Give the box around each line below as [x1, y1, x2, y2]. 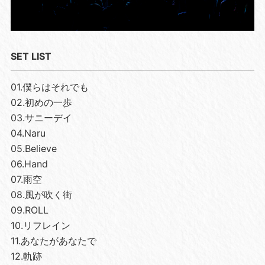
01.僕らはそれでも [10, 80, 89, 93]
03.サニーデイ [10, 111, 72, 124]
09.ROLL [10, 203, 49, 216]
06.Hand [10, 157, 48, 170]
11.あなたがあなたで [10, 234, 96, 247]
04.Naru [10, 127, 46, 139]
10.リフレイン [10, 219, 70, 231]
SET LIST [10, 50, 51, 62]
